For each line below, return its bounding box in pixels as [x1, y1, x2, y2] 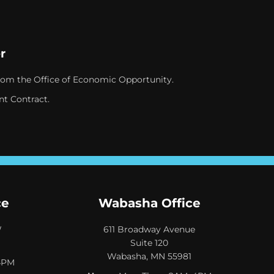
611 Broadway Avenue [103, 223, 195, 235]
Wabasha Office [98, 195, 201, 210]
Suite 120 [130, 237, 168, 248]
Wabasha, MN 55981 [107, 250, 191, 262]
